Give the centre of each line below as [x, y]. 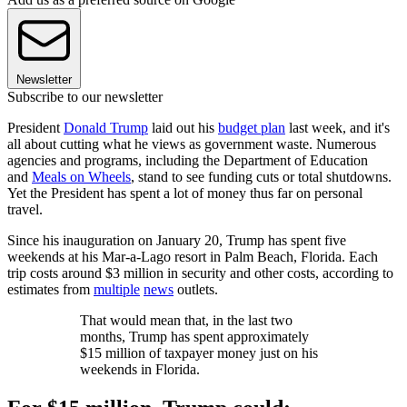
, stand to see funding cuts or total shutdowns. [261, 177]
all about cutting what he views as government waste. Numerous [192, 144]
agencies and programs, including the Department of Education [188, 161]
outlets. [196, 290]
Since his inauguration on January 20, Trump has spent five [177, 241]
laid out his [183, 128]
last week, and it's [338, 128]
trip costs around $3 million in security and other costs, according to [200, 273]
